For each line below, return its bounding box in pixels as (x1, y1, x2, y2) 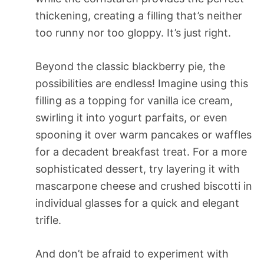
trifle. (35, 213, 61, 226)
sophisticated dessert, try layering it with (35, 162, 240, 175)
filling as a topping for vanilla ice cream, (35, 94, 233, 107)
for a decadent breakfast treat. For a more (35, 145, 247, 158)
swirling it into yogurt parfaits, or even (35, 111, 227, 124)
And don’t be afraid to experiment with (35, 247, 229, 260)
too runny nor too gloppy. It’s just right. (35, 26, 231, 39)
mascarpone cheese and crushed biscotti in (35, 179, 252, 192)
